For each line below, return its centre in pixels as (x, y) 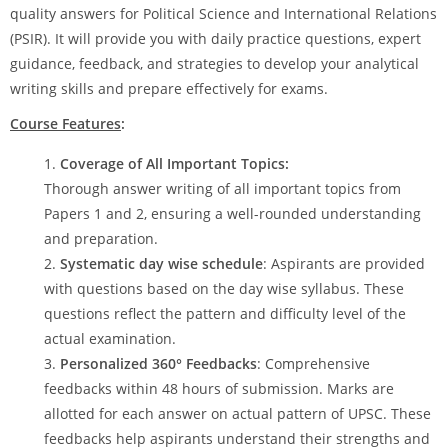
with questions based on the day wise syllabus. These (224, 288)
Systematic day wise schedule (161, 263)
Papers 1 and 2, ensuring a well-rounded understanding (232, 213)
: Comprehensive (313, 363)
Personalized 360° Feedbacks (158, 363)
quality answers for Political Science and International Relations (223, 13)
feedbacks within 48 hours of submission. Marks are (219, 388)
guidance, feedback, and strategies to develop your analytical (214, 63)
